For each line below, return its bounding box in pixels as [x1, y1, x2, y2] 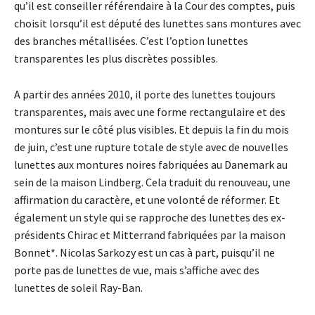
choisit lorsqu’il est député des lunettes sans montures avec [14, 16, 301, 31]
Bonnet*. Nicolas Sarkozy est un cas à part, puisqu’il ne [14, 245, 275, 260]
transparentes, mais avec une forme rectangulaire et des [14, 105, 285, 120]
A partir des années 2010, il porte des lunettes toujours [14, 87, 276, 102]
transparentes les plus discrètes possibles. [14, 51, 218, 66]
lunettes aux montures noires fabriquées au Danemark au [14, 157, 288, 172]
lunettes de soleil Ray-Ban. [14, 281, 143, 295]
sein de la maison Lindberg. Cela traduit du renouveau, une [14, 175, 290, 190]
